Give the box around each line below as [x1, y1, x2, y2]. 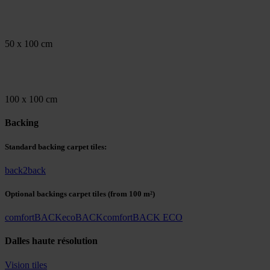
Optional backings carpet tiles [5, 189, 106, 198]
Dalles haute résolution [5, 236, 98, 246]
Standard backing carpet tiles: [5, 142, 107, 151]
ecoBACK [62, 212, 103, 223]
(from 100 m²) [106, 189, 155, 198]
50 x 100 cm [5, 39, 52, 49]
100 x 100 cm [5, 94, 57, 105]
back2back [5, 165, 46, 175]
